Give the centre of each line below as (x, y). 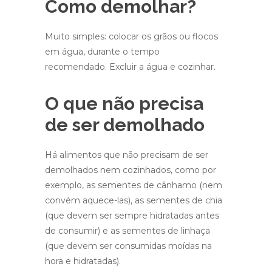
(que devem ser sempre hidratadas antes (132, 216)
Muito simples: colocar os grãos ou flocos (131, 36)
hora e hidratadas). (84, 261)
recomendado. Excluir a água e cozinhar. (131, 67)
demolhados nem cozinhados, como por (131, 170)
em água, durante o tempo (102, 52)
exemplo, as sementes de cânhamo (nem (134, 185)
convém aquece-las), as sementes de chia (134, 200)
